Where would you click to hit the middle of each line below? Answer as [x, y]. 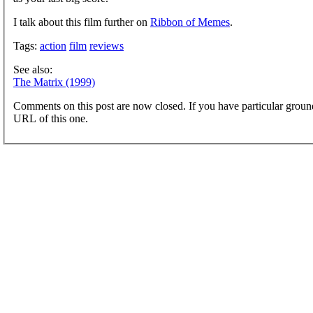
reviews [107, 45]
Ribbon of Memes [190, 22]
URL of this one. [51, 118]
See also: [33, 69]
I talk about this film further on [82, 22]
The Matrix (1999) [54, 82]
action [53, 45]
